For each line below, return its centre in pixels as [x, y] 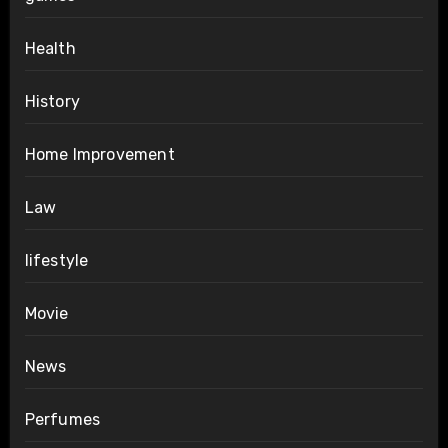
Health [50, 48]
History [52, 101]
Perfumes [62, 419]
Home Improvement [99, 154]
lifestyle [56, 260]
